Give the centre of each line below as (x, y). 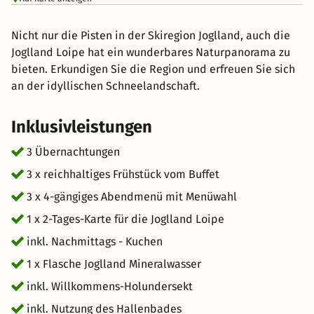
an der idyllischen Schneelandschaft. (105, 86)
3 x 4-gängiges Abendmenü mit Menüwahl (132, 197)
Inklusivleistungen (82, 127)
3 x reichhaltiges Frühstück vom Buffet (123, 174)
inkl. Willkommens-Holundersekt (110, 286)
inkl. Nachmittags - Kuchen (95, 241)
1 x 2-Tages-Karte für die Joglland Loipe (125, 219)
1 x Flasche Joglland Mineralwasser (114, 264)
